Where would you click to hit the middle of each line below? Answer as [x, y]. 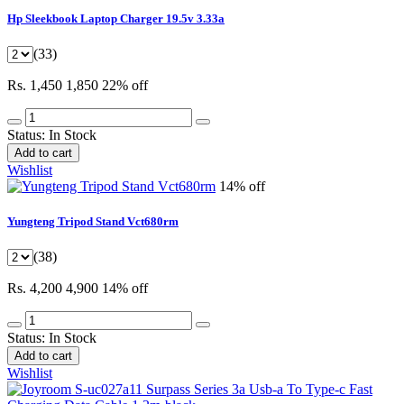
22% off [125, 85]
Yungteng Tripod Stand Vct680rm [93, 221]
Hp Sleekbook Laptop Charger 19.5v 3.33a [116, 18]
